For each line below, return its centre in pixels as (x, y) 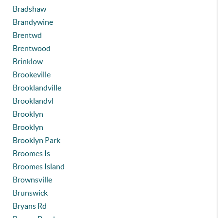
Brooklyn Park (37, 140)
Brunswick (30, 193)
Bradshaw (30, 9)
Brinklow (28, 61)
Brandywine (33, 22)
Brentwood (32, 48)
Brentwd (27, 35)
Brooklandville (37, 88)
